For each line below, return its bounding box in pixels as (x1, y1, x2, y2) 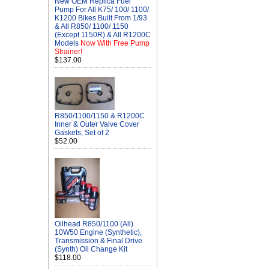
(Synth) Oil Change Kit (55, 245, 127, 253)
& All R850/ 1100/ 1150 (55, 22, 128, 31)
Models (55, 39, 80, 47)
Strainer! (55, 47, 82, 56)
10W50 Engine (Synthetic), (55, 228, 142, 237)
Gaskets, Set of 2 (55, 128, 109, 137)
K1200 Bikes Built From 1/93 (55, 14, 147, 22)
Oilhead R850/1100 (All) (55, 220, 133, 228)
